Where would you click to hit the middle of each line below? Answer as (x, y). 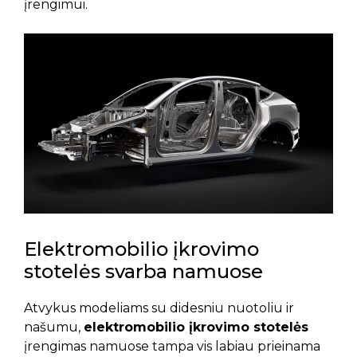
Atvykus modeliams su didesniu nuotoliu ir (159, 308)
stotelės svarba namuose (143, 271)
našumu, (54, 327)
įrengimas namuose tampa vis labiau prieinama (172, 346)
